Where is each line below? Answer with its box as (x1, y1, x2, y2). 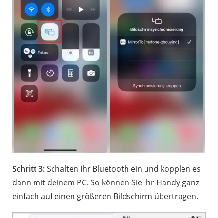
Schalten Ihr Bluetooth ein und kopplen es (45, 163, 200, 174)
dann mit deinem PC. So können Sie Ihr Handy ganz (12, 177, 199, 188)
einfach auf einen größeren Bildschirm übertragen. (12, 190, 198, 201)
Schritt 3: (12, 163, 45, 174)
